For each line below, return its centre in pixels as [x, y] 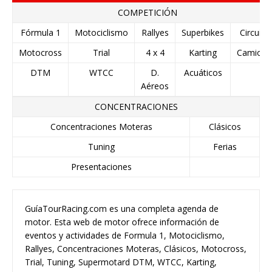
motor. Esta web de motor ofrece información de [122, 222]
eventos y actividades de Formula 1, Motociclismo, [125, 235]
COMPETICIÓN [148, 12]
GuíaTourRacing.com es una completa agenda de [122, 209]
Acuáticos [203, 73]
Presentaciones [101, 167]
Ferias [225, 147]
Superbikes [203, 32]
